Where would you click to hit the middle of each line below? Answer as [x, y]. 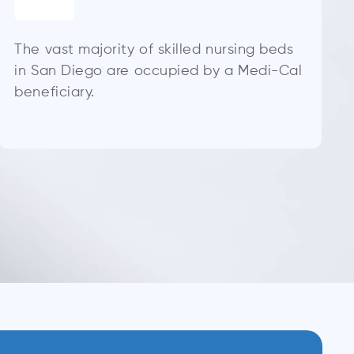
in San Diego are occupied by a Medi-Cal [158, 71]
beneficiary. [55, 92]
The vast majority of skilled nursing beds [154, 49]
